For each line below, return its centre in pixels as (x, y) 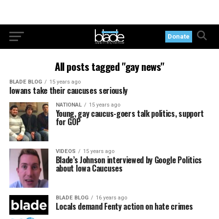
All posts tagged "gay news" (109, 66)
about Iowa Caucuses (89, 168)
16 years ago (111, 198)
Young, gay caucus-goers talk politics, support (130, 113)
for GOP (68, 122)
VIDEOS (66, 151)
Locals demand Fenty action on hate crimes (124, 206)
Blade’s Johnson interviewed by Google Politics (129, 160)
